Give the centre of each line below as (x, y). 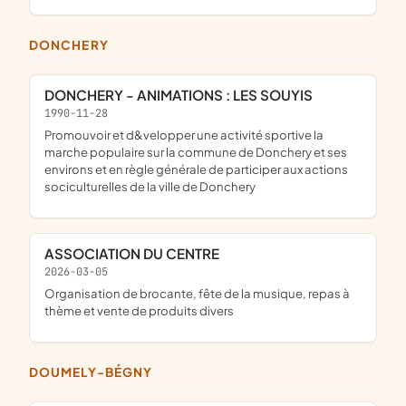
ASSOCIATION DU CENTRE (137, 253)
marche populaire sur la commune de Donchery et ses (196, 151)
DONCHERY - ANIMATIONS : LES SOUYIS (184, 95)
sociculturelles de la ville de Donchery (150, 186)
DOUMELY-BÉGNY (96, 372)
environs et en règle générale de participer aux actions (196, 169)
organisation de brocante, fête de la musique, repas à (50, 293)
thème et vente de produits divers (139, 310)
